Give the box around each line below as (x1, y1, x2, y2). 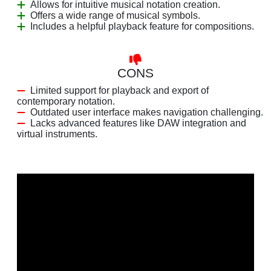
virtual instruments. (17, 128, 97, 139)
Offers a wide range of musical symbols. (30, 10, 200, 21)
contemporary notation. (17, 96, 115, 106)
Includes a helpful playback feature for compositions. (30, 21, 254, 31)
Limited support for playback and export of (30, 85, 209, 96)
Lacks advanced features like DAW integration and (30, 117, 246, 128)
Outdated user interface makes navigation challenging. (30, 106, 263, 117)
